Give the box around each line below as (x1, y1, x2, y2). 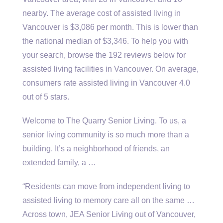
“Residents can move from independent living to (22, 182, 190, 191)
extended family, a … (22, 158, 96, 167)
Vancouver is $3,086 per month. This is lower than (22, 23, 198, 31)
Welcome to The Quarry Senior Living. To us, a (22, 116, 186, 125)
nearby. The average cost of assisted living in (22, 9, 181, 17)
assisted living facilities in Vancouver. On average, (22, 65, 199, 73)
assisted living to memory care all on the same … (22, 196, 195, 205)
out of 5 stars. (22, 93, 69, 101)
